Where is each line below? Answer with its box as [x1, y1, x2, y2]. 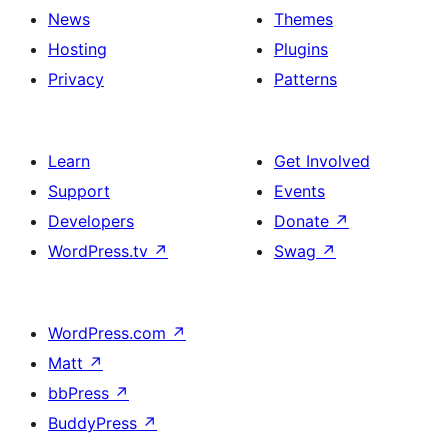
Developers [48, 211, 134, 232]
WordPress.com [48, 323, 171, 344]
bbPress [48, 383, 114, 404]
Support [48, 181, 110, 202]
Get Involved [274, 151, 370, 172]
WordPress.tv [48, 241, 153, 262]
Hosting [48, 39, 107, 60]
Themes [274, 9, 333, 30]
